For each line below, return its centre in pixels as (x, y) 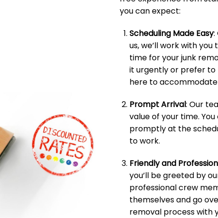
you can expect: (150, 11)
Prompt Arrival (158, 104)
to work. (145, 141)
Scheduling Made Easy (172, 33)
